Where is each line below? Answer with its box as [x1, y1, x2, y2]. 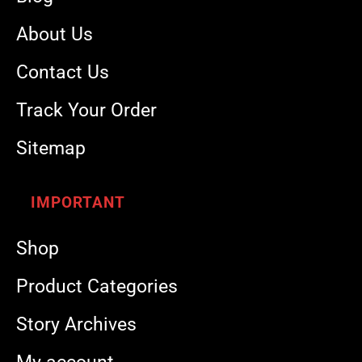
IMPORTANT [31, 193, 125, 213]
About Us [16, 23, 93, 46]
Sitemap [16, 137, 86, 160]
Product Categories [16, 276, 178, 298]
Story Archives [16, 314, 137, 336]
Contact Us [16, 61, 109, 84]
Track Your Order [16, 99, 157, 122]
